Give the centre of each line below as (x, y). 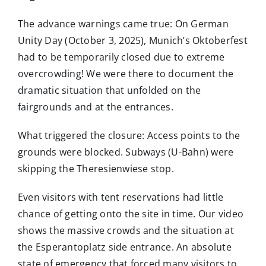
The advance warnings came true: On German (123, 23)
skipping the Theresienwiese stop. (96, 168)
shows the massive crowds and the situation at (126, 230)
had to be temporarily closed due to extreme (121, 57)
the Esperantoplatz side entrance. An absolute (124, 247)
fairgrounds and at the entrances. (95, 107)
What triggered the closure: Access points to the (129, 135)
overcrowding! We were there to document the (126, 73)
